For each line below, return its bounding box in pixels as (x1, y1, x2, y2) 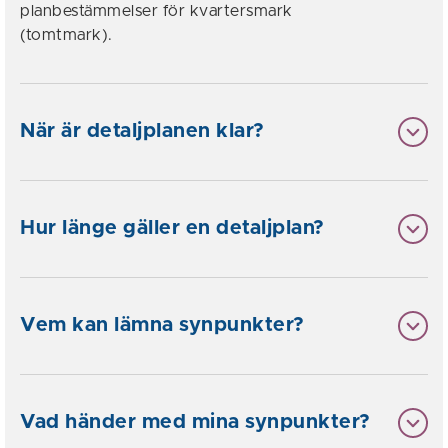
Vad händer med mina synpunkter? (20, 412, 371, 433)
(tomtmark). (20, 27, 113, 44)
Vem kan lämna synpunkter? (20, 315, 305, 336)
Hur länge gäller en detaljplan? (20, 218, 325, 239)
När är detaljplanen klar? (20, 121, 265, 142)
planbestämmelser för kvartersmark (20, 3, 293, 20)
